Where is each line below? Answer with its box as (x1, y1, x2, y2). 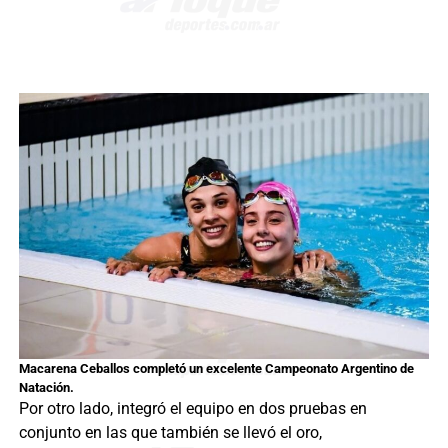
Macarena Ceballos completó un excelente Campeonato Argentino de (18, 360, 414, 376)
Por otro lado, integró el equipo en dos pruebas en (18, 398, 367, 418)
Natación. (18, 379, 74, 395)
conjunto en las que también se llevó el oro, (18, 422, 322, 442)
